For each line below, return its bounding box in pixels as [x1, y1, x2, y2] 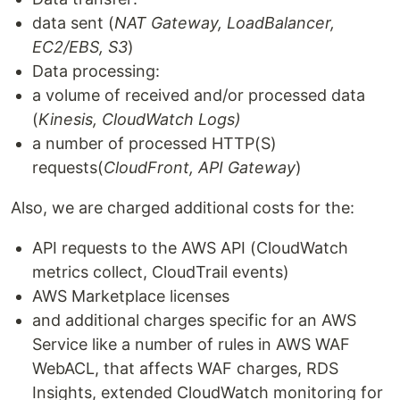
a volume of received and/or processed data [32, 86, 365, 104]
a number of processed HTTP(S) [32, 134, 277, 153]
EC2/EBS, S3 [32, 37, 128, 56]
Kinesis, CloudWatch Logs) [38, 110, 241, 129]
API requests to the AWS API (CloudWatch [32, 238, 348, 257]
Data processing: [32, 62, 160, 80]
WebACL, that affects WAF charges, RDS [32, 359, 338, 378]
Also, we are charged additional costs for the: [11, 198, 354, 217]
